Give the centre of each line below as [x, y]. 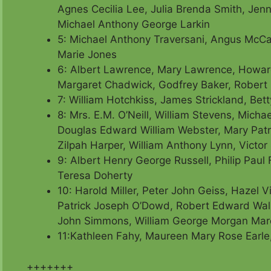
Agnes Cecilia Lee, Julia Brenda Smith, [153, 9]
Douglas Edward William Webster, [141, 130]
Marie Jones [87, 55]
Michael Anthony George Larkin [134, 24]
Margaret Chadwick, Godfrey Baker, [146, 85]
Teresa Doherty [95, 176]
